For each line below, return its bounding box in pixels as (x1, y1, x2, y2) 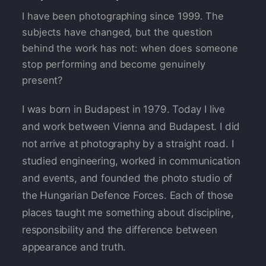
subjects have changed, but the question (21, 26, 213, 38)
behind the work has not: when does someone (21, 42, 239, 54)
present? (21, 74, 63, 86)
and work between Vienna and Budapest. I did (21, 121, 240, 133)
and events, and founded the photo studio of (21, 172, 233, 185)
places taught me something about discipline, (21, 207, 235, 219)
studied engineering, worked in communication (21, 155, 241, 167)
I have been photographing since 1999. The (21, 9, 224, 22)
